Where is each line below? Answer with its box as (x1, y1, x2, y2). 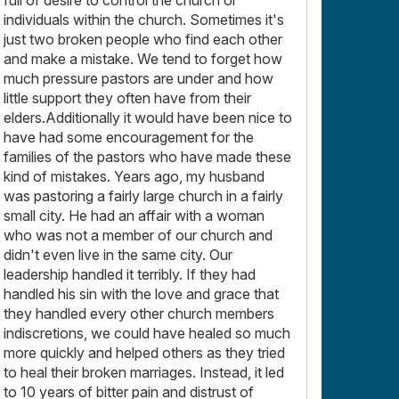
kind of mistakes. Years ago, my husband (4, 167, 265, 185)
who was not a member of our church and (4, 225, 273, 244)
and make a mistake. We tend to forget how (4, 49, 282, 68)
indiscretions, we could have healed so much (4, 323, 290, 342)
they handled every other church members (4, 304, 274, 322)
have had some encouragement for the (4, 127, 254, 146)
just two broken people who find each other (4, 29, 282, 48)
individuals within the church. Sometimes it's (4, 10, 284, 28)
